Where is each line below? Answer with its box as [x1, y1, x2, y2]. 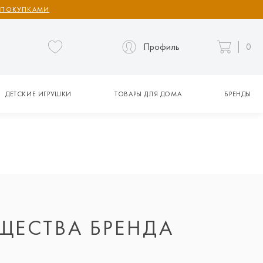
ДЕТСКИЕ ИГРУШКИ [5, 89, 72, 99]
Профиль [143, 41, 180, 53]
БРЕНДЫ [224, 89, 251, 99]
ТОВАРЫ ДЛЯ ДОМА [114, 89, 182, 99]
